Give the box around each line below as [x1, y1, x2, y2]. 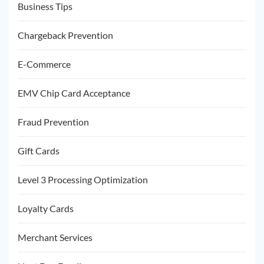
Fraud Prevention [18, 116, 89, 127]
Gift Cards [18, 145, 60, 156]
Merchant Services [18, 232, 93, 243]
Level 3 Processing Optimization [18, 174, 148, 185]
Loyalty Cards [18, 203, 74, 214]
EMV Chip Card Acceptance [18, 87, 130, 98]
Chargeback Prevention [18, 29, 113, 41]
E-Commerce [18, 58, 71, 70]
